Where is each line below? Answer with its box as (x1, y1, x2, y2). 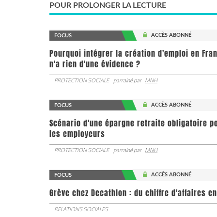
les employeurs (49, 128, 105, 139)
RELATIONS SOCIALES (54, 205, 108, 213)
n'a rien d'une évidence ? (49, 58, 140, 70)
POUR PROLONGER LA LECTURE (49, 1, 166, 9)
